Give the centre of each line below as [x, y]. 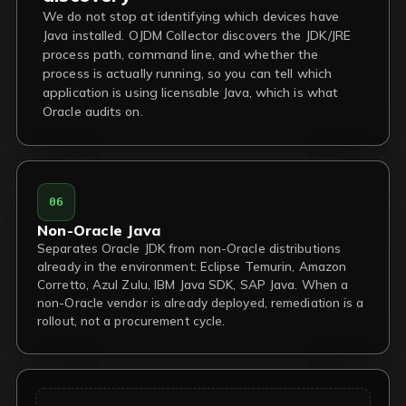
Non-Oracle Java [99, 230]
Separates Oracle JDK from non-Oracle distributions [189, 248]
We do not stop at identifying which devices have [191, 16]
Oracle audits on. [93, 111]
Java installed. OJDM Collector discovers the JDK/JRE [197, 35]
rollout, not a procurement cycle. [131, 320]
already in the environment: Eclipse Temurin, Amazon [192, 266]
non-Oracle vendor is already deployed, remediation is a [201, 302]
